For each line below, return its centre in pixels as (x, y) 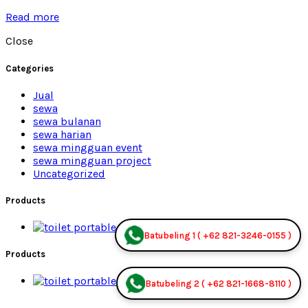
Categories (30, 68)
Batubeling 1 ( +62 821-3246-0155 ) (218, 235)
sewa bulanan (67, 121)
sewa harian (62, 134)
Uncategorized (69, 173)
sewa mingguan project (92, 160)
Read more (32, 17)
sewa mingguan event (88, 147)
